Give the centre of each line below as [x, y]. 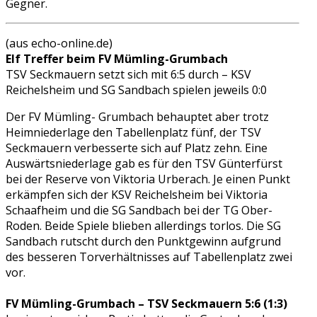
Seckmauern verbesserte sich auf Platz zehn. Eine [137, 148]
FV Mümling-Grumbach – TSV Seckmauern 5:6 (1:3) [146, 303]
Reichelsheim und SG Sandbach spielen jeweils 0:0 [136, 90]
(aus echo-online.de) [59, 43]
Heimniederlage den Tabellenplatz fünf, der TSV [133, 132]
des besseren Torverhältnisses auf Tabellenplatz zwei [149, 257]
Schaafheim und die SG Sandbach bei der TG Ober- [139, 210]
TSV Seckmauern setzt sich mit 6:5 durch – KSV [128, 74]
